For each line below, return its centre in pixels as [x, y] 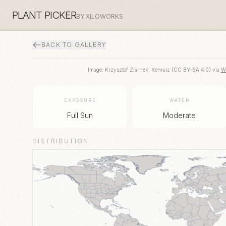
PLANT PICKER [44, 15]
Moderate [180, 115]
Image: [96, 70]
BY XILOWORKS [100, 16]
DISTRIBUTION [61, 141]
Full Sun [80, 115]
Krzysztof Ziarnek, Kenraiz [137, 70]
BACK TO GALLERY [74, 45]
